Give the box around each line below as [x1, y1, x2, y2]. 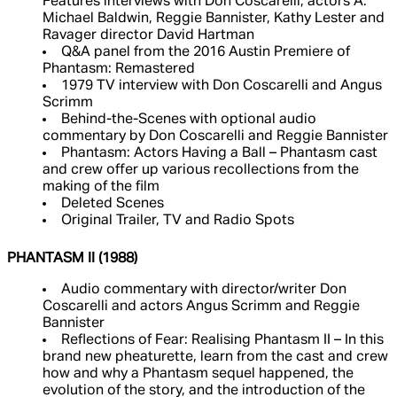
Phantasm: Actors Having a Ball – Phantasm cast [61, 146, 378, 161]
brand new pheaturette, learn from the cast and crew [43, 350, 388, 365]
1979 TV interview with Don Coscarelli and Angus [61, 79, 382, 94]
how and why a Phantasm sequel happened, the [43, 367, 354, 382]
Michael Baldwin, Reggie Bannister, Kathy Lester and [43, 12, 385, 27]
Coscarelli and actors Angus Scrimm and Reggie [43, 300, 360, 315]
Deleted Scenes [61, 197, 164, 212]
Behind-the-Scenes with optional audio [61, 113, 316, 128]
